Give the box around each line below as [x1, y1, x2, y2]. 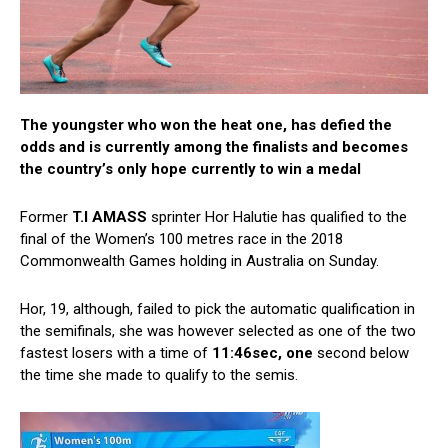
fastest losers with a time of [20, 344, 208, 363]
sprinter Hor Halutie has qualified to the [147, 208, 407, 227]
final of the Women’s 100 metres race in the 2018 [20, 230, 343, 249]
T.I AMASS [72, 208, 147, 227]
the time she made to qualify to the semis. [20, 366, 298, 385]
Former [20, 208, 72, 227]
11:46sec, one [208, 344, 313, 363]
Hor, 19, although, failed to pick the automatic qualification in [20, 300, 415, 319]
